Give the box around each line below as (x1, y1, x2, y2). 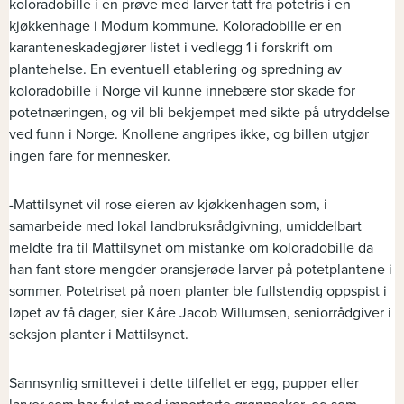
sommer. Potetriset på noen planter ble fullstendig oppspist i (9, 282, 387, 300)
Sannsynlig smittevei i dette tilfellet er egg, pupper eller (9, 374, 359, 392)
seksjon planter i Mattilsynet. (9, 326, 188, 344)
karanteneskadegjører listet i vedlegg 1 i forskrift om (9, 39, 333, 57)
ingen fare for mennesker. (9, 147, 170, 165)
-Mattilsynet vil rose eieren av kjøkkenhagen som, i (9, 196, 327, 214)
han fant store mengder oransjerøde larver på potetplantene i (9, 261, 392, 279)
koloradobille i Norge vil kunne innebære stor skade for (9, 82, 355, 100)
